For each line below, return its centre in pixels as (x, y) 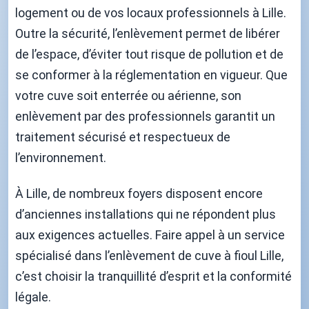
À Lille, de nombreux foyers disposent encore (139, 193)
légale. (33, 297)
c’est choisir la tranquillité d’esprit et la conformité (153, 276)
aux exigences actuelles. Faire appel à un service (150, 235)
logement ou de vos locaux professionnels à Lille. (151, 12)
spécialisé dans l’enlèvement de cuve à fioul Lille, (149, 255)
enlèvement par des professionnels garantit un (145, 116)
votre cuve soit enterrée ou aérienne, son (128, 95)
